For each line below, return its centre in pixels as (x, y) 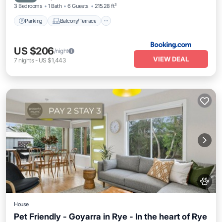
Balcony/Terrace (78, 21)
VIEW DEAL (171, 59)
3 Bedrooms (28, 6)
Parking (34, 21)
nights (26, 60)
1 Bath (55, 6)
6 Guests (78, 6)
